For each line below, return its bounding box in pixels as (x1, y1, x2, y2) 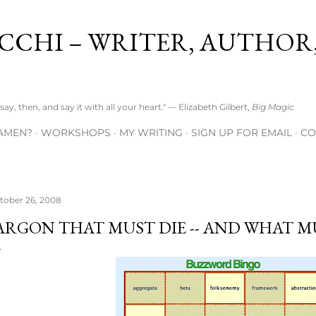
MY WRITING (119, 126, 183, 139)
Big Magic (252, 102, 294, 112)
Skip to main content (100, 8, 216, 27)
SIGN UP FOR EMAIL (191, 126, 292, 139)
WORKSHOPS (41, 126, 111, 139)
